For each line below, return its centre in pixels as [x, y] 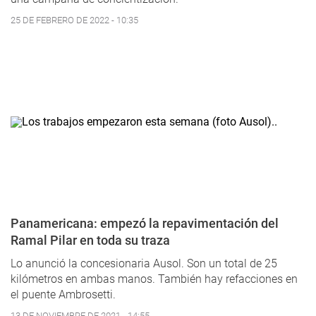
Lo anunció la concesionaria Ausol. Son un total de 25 [144, 263]
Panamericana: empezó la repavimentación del [145, 223]
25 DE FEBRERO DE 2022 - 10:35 [74, 20]
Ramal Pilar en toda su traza [90, 240]
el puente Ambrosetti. [63, 294]
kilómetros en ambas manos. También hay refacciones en [154, 279]
